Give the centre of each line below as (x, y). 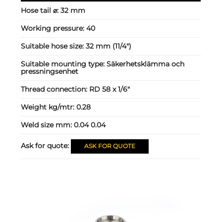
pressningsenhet (50, 72)
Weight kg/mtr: (49, 107)
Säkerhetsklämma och (146, 64)
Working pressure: (54, 28)
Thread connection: (55, 89)
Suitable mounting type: (64, 64)
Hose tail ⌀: (41, 11)
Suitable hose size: (54, 46)
